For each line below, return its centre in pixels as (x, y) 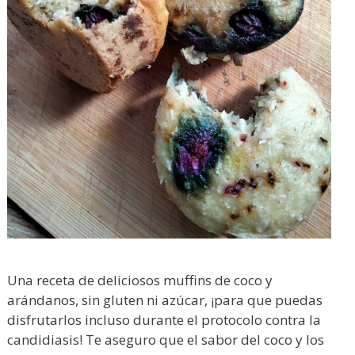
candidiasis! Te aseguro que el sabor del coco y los (166, 339)
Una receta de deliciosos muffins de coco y (140, 280)
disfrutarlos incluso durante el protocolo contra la (164, 319)
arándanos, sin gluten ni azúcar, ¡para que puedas (165, 300)
